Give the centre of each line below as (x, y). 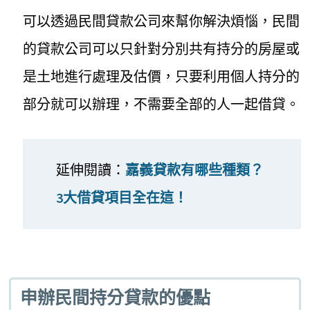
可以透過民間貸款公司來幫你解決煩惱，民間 (162, 21)
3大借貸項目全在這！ (121, 197)
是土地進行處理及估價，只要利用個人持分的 (162, 76)
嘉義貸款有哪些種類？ (194, 170)
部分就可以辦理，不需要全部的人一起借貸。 (162, 104)
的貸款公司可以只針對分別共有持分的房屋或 (162, 48)
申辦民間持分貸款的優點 (115, 298)
